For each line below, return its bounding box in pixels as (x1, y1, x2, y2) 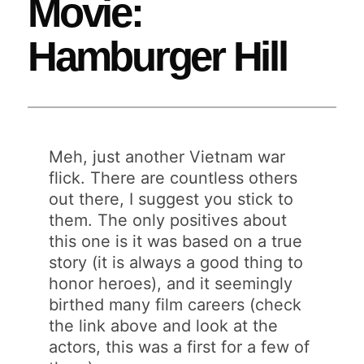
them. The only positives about (49, 210, 288, 230)
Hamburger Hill (28, 33, 287, 80)
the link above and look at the (49, 315, 279, 336)
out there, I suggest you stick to (49, 188, 294, 209)
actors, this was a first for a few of (49, 336, 310, 357)
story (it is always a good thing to (49, 252, 304, 272)
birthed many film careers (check (49, 294, 302, 314)
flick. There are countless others (49, 167, 298, 188)
